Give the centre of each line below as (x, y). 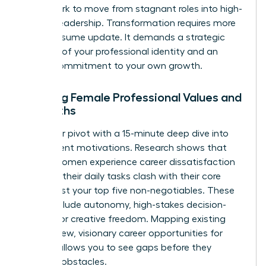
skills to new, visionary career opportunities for (122, 234)
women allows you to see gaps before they (117, 248)
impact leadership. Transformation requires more (129, 23)
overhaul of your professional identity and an (120, 52)
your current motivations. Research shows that (124, 148)
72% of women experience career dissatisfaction (129, 162)
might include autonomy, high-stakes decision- (124, 205)
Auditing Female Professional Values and (132, 98)
